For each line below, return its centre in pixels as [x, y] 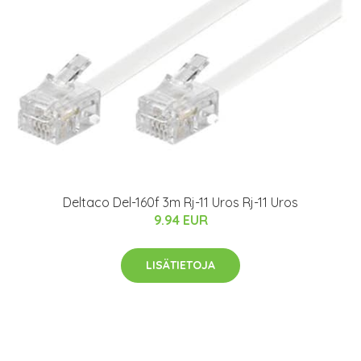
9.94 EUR [180, 220]
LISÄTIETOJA [180, 265]
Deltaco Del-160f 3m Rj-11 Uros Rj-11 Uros [180, 202]
